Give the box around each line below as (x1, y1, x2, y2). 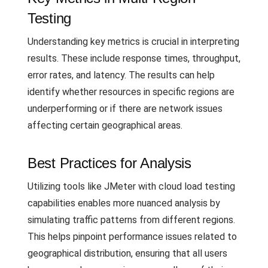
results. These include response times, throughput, (28, 53, 240, 64)
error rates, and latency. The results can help (28, 69, 215, 81)
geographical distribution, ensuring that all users (28, 248, 227, 259)
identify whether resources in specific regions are (28, 86, 234, 98)
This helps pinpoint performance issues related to (28, 231, 237, 242)
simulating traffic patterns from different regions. (28, 214, 235, 226)
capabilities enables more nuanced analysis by (28, 197, 220, 209)
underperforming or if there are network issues (28, 103, 223, 114)
